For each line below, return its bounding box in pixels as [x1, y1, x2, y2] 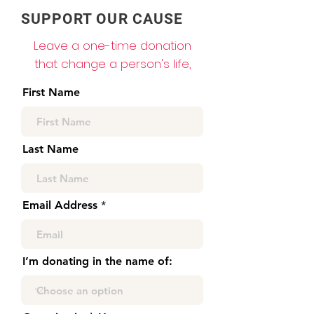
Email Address [22, 198, 97, 212]
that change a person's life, [34, 55, 191, 72]
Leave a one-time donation [33, 37, 191, 54]
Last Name [22, 142, 78, 156]
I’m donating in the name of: [22, 254, 172, 268]
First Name [22, 86, 80, 99]
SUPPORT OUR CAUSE [21, 11, 183, 27]
